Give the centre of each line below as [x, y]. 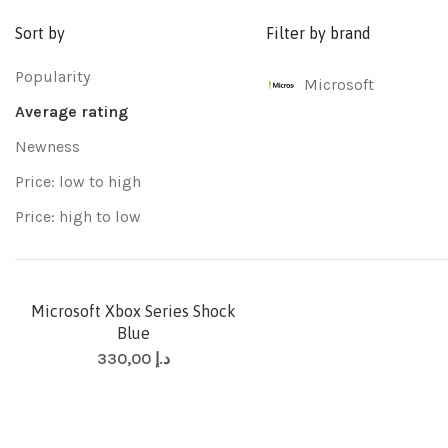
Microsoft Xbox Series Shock [133, 311]
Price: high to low [78, 216]
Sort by [40, 33]
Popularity [52, 76]
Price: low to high [78, 181]
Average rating [71, 111]
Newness [47, 146]
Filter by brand [319, 33]
